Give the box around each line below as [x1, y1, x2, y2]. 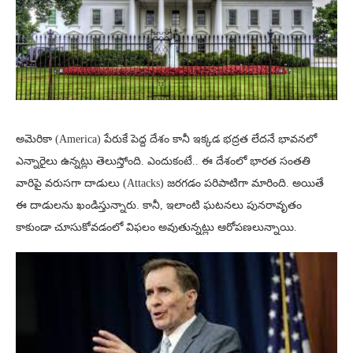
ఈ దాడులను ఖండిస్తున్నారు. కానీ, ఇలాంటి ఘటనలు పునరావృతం [16, 199, 302, 212]
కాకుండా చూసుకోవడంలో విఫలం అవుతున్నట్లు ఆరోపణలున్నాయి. [16, 221, 297, 234]
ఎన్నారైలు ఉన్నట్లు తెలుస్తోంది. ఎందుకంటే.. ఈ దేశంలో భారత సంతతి [16, 155, 310, 168]
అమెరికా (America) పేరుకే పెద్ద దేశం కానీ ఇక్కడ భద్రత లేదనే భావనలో [16, 133, 317, 146]
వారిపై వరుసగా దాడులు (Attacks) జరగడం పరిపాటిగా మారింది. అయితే [16, 177, 324, 190]
